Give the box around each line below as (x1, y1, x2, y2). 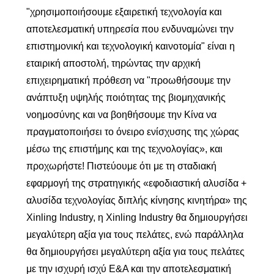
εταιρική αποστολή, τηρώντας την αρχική (26, 58, 201, 68)
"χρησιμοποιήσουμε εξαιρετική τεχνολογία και (26, 7, 222, 17)
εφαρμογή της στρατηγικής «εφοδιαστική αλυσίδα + (26, 178, 246, 188)
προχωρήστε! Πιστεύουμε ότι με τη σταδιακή (26, 161, 217, 171)
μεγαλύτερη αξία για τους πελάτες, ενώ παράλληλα (26, 229, 243, 240)
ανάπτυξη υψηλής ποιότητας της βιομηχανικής (26, 92, 226, 103)
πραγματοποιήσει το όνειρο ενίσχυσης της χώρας (26, 127, 239, 137)
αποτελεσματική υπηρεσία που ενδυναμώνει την (26, 24, 234, 34)
